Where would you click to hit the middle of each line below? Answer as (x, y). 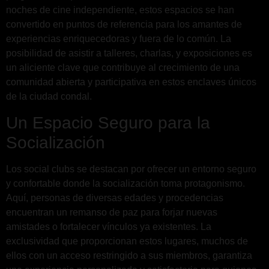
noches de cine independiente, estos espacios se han (120, 10)
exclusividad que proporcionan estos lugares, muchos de (127, 241)
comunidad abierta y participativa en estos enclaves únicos (131, 82)
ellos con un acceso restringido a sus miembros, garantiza (129, 255)
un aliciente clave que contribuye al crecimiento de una (123, 68)
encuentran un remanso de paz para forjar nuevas (112, 212)
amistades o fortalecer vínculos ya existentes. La (109, 226)
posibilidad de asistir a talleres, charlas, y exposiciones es (129, 53)
